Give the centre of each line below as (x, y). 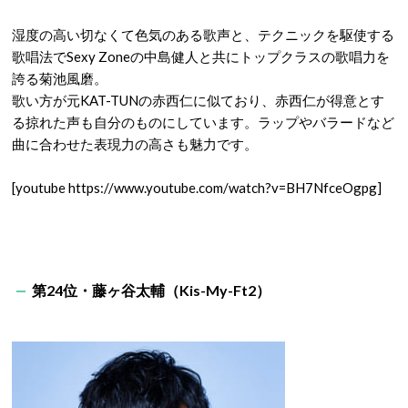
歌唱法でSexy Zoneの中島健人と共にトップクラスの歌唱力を (201, 56)
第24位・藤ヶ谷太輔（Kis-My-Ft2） (151, 290)
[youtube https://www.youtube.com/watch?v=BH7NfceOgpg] (197, 188)
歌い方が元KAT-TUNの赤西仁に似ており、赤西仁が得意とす (198, 100)
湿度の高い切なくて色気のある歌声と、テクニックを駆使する (203, 35)
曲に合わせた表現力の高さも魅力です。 (135, 144)
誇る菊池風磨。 (60, 78)
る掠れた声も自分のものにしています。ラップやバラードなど (203, 122)
